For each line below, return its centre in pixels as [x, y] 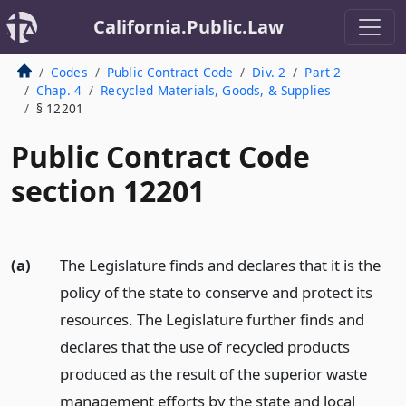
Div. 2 [269, 72]
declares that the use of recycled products [204, 347]
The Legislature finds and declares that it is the [220, 265]
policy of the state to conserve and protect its [216, 292]
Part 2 [323, 72]
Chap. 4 [59, 90]
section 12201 [108, 191]
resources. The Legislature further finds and [212, 319]
